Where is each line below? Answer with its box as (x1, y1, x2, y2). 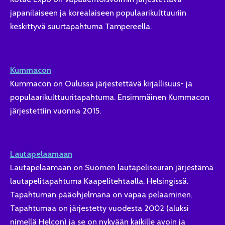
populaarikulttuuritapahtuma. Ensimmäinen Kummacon (10, 91, 209, 102)
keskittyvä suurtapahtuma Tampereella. (10, 21, 152, 32)
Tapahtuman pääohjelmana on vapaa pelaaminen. (10, 189, 192, 200)
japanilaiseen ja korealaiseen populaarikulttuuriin (10, 8, 186, 18)
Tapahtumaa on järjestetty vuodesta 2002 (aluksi (10, 203, 189, 213)
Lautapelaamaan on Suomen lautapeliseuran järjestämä (10, 162, 213, 173)
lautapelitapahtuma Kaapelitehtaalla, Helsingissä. (10, 176, 188, 186)
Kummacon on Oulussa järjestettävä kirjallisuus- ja (10, 78, 192, 88)
